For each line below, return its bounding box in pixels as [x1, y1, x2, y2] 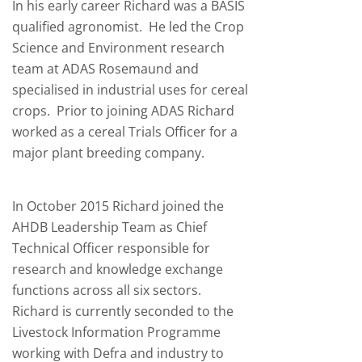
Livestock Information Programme [12, 323, 221, 341]
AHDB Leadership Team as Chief [12, 218, 207, 236]
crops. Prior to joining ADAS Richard [12, 102, 234, 120]
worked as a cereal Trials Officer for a [12, 123, 238, 141]
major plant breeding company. [12, 144, 204, 162]
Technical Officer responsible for [12, 239, 210, 257]
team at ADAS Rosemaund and [12, 60, 199, 78]
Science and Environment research [12, 39, 225, 57]
